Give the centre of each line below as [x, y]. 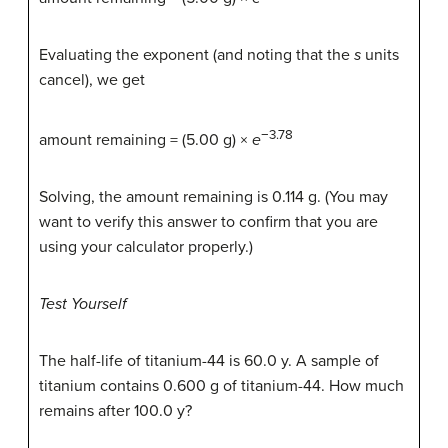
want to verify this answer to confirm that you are [208, 222]
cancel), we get [92, 80]
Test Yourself [83, 304]
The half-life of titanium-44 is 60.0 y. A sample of [209, 361]
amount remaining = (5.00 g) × [145, 140]
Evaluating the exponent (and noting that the [196, 55]
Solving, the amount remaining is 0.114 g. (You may [213, 197]
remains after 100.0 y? [115, 411]
